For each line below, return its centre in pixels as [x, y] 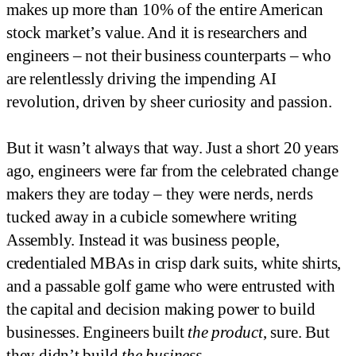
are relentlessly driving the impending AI [141, 79]
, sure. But [296, 333]
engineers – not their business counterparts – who [169, 56]
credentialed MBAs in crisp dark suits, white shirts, [174, 263]
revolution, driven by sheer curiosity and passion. [169, 102]
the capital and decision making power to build [161, 310]
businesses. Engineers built [97, 333]
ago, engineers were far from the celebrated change [172, 171]
